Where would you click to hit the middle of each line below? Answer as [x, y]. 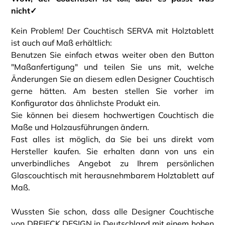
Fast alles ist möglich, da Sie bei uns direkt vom [113, 139]
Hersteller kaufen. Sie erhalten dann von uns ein [113, 151]
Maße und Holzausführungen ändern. [80, 127]
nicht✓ [24, 11]
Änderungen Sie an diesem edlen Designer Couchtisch [113, 79]
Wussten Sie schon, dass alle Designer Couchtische [113, 212]
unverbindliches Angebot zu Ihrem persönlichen [113, 163]
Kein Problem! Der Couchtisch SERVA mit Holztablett [113, 31]
